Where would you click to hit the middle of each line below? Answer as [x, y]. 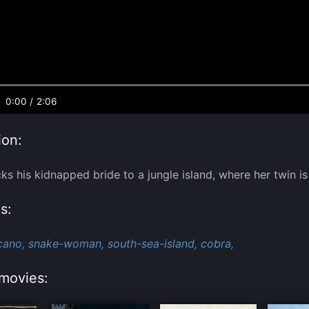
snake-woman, [66, 243]
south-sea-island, [152, 243]
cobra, [217, 243]
